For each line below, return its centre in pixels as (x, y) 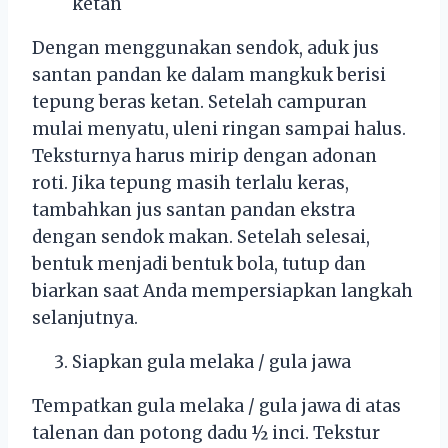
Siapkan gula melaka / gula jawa (211, 362)
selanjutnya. (85, 318)
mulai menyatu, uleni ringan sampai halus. (219, 129)
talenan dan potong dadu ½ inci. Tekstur (206, 433)
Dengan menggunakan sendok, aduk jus (205, 48)
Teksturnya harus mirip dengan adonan (204, 156)
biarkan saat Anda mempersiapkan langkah (222, 291)
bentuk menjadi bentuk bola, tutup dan (199, 264)
